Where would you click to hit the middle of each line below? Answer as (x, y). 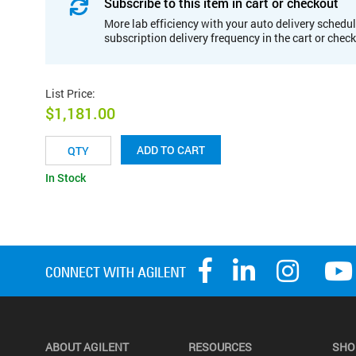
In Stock (66, 178)
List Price (69, 93)
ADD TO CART (171, 150)
